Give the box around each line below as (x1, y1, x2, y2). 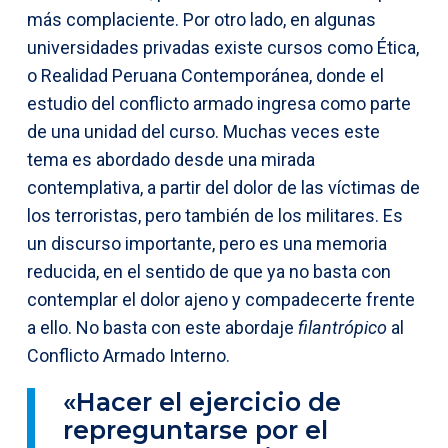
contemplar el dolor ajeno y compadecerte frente (27, 288, 415, 310)
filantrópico (298, 316, 387, 338)
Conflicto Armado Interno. (27, 344, 230, 366)
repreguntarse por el (63, 414, 328, 445)
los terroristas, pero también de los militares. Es (27, 204, 403, 226)
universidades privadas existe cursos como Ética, (27, 36, 419, 58)
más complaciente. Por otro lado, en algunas (27, 8, 376, 30)
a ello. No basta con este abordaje (27, 316, 298, 338)
